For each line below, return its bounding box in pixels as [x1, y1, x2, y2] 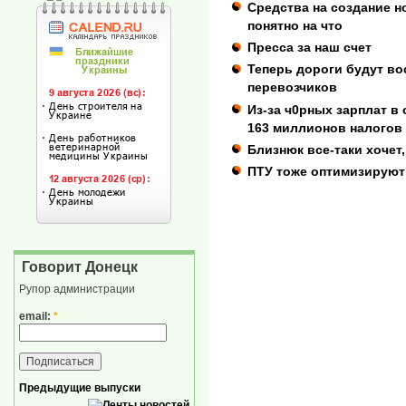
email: [19, 309, 53, 323]
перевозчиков [247, 80, 337, 95]
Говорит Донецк [22, 259, 138, 275]
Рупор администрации [19, 283, 135, 296]
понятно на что [247, 17, 343, 33]
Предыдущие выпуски [19, 381, 140, 394]
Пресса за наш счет [247, 40, 372, 55]
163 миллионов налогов [247, 120, 402, 135]
